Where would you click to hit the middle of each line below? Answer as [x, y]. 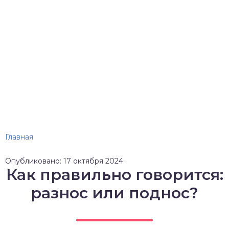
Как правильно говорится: [114, 175]
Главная [19, 137]
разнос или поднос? [114, 193]
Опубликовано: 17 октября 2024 [64, 161]
